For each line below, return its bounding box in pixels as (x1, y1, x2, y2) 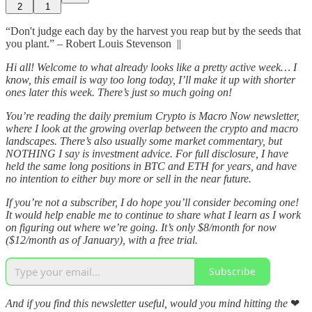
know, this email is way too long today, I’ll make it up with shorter (6, 73, 295, 86)
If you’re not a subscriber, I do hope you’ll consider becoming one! (6, 196, 299, 208)
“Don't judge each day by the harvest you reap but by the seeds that (6, 24, 301, 37)
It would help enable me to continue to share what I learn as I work (6, 208, 301, 221)
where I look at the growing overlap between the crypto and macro (6, 122, 298, 134)
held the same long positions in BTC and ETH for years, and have (6, 159, 297, 172)
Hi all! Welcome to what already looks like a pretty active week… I (6, 61, 297, 73)
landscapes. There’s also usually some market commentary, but (6, 134, 282, 147)
